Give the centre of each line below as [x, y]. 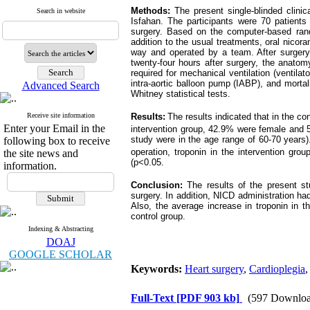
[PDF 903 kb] [208, 298]
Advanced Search [61, 85]
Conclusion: [159, 185]
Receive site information [61, 115]
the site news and [41, 153]
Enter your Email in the [54, 128]
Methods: [153, 11]
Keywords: [158, 269]
